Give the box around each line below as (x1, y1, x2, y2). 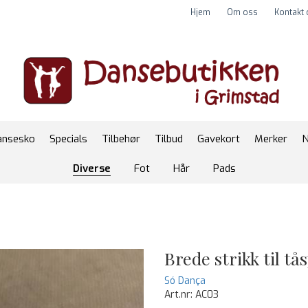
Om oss (227, 7, 258, 18)
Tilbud (154, 132, 183, 146)
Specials (49, 132, 87, 146)
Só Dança (164, 274, 206, 287)
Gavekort (197, 132, 240, 146)
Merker (254, 132, 287, 146)
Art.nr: (164, 288, 195, 301)
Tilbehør (101, 132, 140, 146)
